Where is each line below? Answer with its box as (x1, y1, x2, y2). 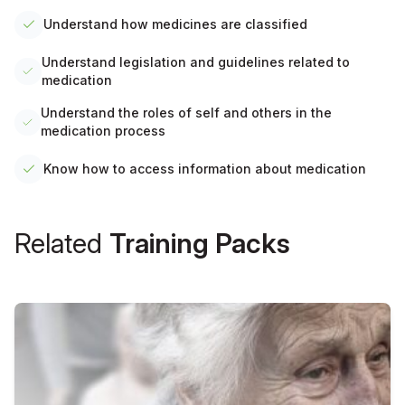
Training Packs (109, 226, 290, 259)
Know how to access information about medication (42, 161, 366, 177)
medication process (40, 123, 165, 139)
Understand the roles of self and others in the (40, 105, 332, 121)
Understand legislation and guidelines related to (42, 54, 351, 71)
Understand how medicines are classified (42, 16, 307, 33)
